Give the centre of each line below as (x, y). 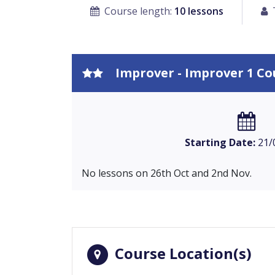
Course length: (138, 11)
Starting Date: (220, 142)
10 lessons (199, 11)
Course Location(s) (181, 253)
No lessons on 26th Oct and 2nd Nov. (167, 173)
